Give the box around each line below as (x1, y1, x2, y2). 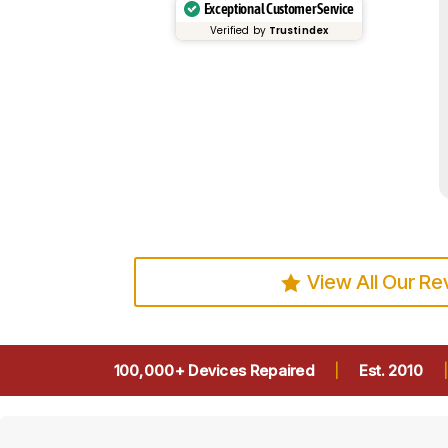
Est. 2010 (359, 360, 424, 380)
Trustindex (268, 22, 328, 38)
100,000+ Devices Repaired (113, 360, 314, 380)
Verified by (209, 22, 269, 38)
